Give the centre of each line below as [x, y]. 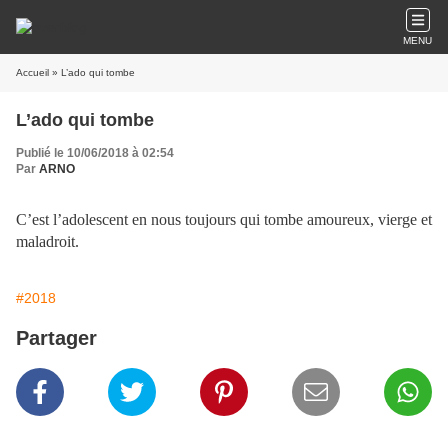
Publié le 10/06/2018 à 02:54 [95, 153]
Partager [56, 338]
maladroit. [47, 241]
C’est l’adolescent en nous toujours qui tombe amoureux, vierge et [224, 219]
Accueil [32, 72]
